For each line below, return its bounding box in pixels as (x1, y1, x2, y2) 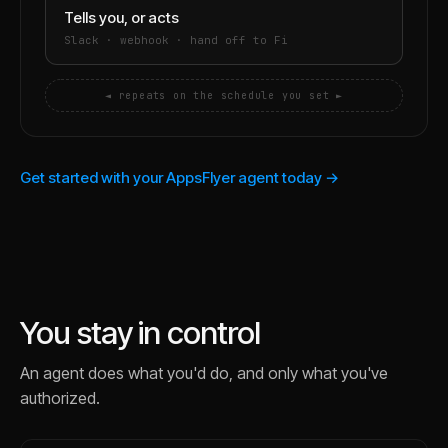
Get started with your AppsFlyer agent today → (20, 168, 339, 187)
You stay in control (20, 314, 261, 352)
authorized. (20, 388, 100, 408)
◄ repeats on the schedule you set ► (105, 89, 343, 102)
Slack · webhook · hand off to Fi (64, 33, 288, 47)
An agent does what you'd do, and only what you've (20, 363, 388, 383)
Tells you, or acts (64, 8, 179, 27)
